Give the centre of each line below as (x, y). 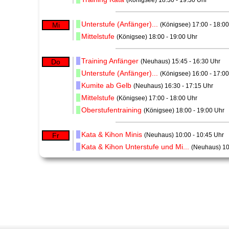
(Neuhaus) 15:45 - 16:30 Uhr (181, 62)
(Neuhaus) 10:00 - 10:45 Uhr (184, 135)
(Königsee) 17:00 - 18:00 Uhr (157, 98)
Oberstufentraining (112, 110)
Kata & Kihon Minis (112, 135)
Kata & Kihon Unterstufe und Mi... (135, 147)
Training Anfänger (110, 61)
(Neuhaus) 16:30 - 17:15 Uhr (174, 86)
